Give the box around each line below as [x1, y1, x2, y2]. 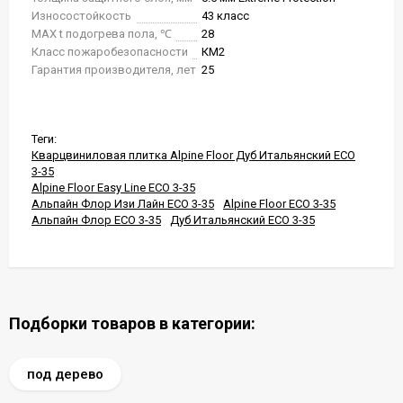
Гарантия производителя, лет [31, 63, 196, 76]
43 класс [201, 9, 249, 22]
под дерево [27, 366, 103, 382]
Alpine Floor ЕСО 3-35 [223, 197, 336, 210]
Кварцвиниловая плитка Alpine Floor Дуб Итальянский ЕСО [31, 148, 355, 162]
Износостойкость [31, 9, 131, 22]
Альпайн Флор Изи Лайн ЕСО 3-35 [31, 197, 214, 210]
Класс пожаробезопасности [31, 45, 188, 58]
